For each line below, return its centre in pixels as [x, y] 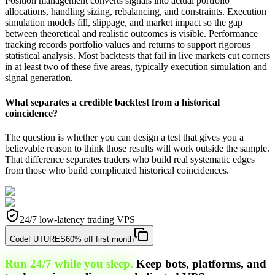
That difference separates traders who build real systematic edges [130, 159]
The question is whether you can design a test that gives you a [124, 137]
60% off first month [100, 239]
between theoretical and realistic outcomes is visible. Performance [131, 34]
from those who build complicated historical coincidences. [117, 170]
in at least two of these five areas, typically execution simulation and [136, 67]
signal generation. [39, 78]
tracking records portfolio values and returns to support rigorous [128, 45]
